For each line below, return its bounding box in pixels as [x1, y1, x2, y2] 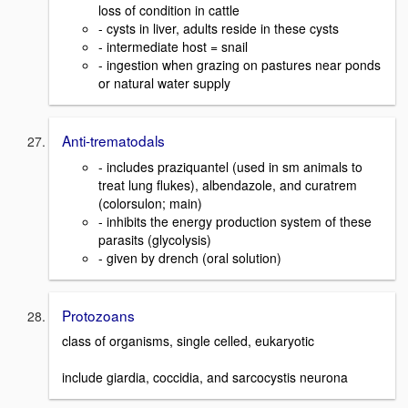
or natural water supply [98, 73, 230, 92]
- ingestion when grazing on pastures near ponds [98, 55, 381, 74]
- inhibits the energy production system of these [98, 211, 372, 230]
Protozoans [62, 304, 135, 325]
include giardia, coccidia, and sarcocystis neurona [62, 368, 348, 387]
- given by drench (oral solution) [98, 248, 281, 267]
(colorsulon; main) [98, 193, 202, 212]
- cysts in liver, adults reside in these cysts [98, 18, 339, 37]
